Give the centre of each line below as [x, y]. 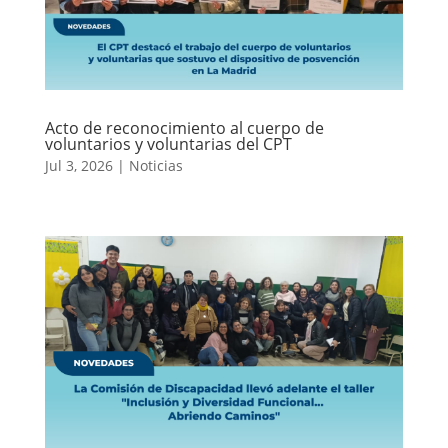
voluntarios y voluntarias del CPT [168, 143]
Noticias [155, 165]
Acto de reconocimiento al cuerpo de [184, 127]
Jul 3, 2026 [78, 165]
